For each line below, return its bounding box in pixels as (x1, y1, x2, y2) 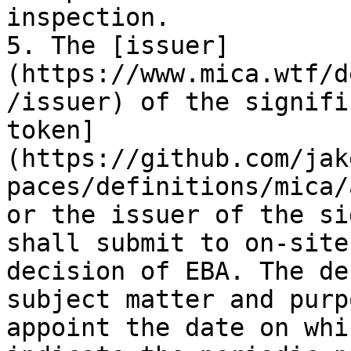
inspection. (6, 3, 170, 31)
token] (6, 116, 96, 144)
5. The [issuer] (6, 31, 230, 60)
